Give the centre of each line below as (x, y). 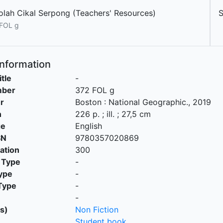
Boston (88, 102)
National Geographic (147, 102)
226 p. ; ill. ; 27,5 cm (113, 114)
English (88, 126)
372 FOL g (95, 90)
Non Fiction (97, 210)
